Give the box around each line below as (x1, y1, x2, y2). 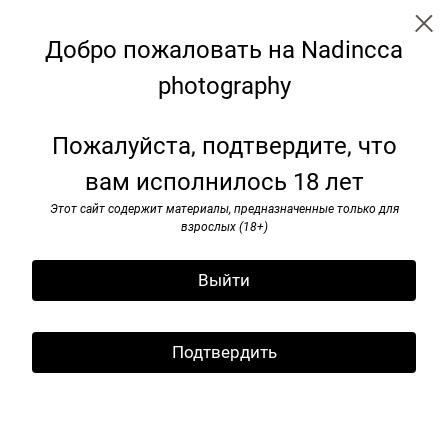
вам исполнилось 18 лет (84, 168, 364, 196)
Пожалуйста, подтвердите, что (51, 132, 397, 160)
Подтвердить (171, 342, 277, 362)
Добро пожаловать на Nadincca (45, 36, 403, 64)
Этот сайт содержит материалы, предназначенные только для (49, 202, 399, 216)
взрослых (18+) (180, 220, 268, 234)
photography (157, 72, 291, 100)
